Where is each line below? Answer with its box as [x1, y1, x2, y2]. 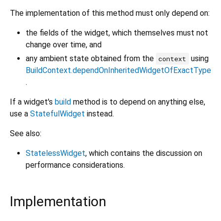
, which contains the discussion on [85, 148, 202, 158]
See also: [10, 129, 41, 139]
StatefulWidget [30, 109, 85, 119]
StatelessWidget [26, 148, 85, 158]
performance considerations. [26, 160, 125, 170]
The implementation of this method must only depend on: [10, 8, 210, 18]
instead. [85, 109, 114, 119]
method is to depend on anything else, [71, 97, 205, 107]
